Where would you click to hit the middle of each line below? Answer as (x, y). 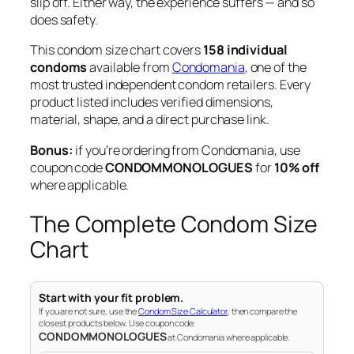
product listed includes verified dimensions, (152, 102)
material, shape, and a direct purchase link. (150, 120)
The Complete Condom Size (174, 224)
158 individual (245, 50)
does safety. (64, 20)
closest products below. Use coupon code (117, 322)
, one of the (275, 68)
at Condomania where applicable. (228, 337)
